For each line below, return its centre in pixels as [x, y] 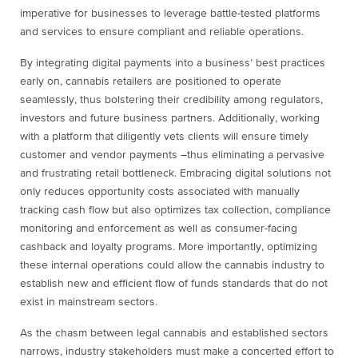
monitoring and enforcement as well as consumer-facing [159, 229]
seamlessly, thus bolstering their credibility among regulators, [171, 100]
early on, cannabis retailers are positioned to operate [151, 82]
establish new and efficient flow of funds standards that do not [174, 284]
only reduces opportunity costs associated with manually [160, 192]
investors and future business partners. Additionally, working [170, 119]
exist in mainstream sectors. [90, 302]
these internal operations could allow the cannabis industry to [172, 266]
